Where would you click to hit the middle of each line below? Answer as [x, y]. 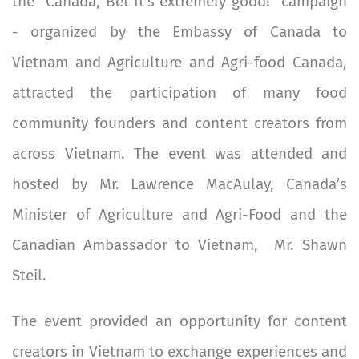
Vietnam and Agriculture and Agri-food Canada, [179, 62]
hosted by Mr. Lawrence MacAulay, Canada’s [179, 184]
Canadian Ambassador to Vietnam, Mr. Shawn [179, 244]
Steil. [29, 275]
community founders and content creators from [179, 123]
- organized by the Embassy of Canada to [179, 31]
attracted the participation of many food [179, 92]
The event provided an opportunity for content [179, 321]
